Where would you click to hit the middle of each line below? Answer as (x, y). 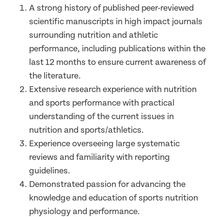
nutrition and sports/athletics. (87, 130)
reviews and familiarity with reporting (100, 157)
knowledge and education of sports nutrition (114, 198)
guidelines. (50, 171)
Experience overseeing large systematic (104, 144)
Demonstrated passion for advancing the (107, 185)
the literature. (56, 76)
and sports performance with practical (102, 103)
